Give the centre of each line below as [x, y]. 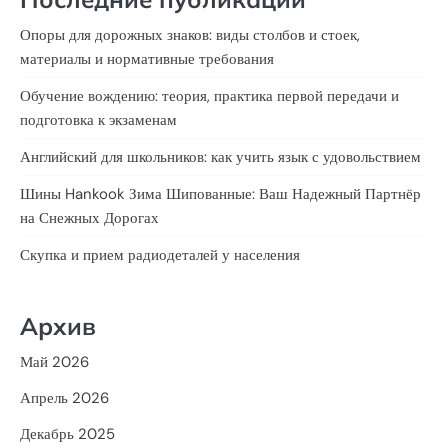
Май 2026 [54, 361]
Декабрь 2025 [67, 433]
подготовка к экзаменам [98, 119]
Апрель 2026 [64, 397]
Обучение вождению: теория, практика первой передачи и [209, 95]
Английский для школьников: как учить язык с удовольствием [220, 156]
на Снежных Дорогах [89, 217]
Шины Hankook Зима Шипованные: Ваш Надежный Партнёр [220, 193]
